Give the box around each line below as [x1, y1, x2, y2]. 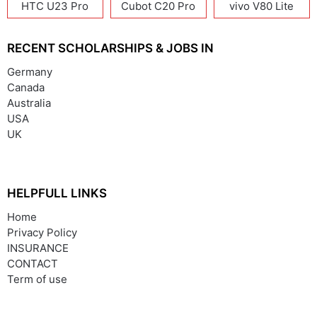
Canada [7, 80, 45, 94]
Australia [7, 96, 51, 110]
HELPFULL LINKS [7, 185, 107, 200]
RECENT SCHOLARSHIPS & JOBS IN [7, 40, 214, 55]
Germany [7, 64, 52, 79]
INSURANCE [7, 241, 69, 255]
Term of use [7, 272, 67, 286]
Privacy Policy [7, 225, 77, 239]
